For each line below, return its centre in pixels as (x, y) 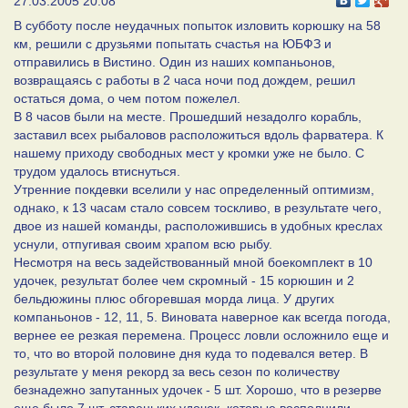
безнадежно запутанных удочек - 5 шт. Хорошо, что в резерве (198, 389)
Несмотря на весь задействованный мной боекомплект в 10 (193, 262)
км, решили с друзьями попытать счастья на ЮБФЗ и (173, 43)
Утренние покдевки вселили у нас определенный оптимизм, (194, 189)
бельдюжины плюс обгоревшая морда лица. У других (174, 298)
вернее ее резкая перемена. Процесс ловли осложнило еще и (201, 335)
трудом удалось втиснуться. (97, 171)
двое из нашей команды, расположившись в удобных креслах (198, 225)
